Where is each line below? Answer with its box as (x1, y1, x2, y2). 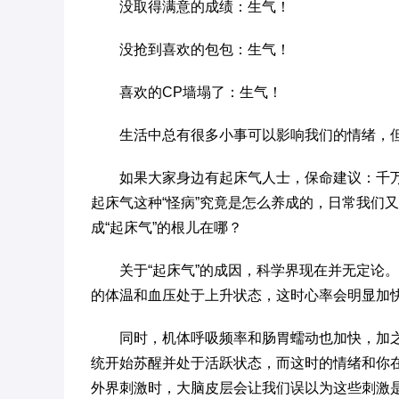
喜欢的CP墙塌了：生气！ (119, 85, 282, 100)
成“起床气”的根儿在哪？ (91, 220, 242, 235)
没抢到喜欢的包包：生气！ (119, 42, 290, 57)
